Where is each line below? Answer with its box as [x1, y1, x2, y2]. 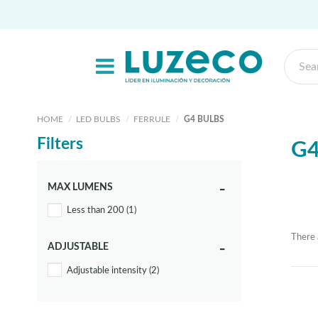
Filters [37, 136, 83, 152]
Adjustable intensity [67, 265, 149, 275]
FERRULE [133, 115, 171, 124]
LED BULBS [76, 115, 121, 124]
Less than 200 [67, 205, 126, 216]
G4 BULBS [183, 115, 224, 124]
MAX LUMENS [48, 182, 113, 192]
